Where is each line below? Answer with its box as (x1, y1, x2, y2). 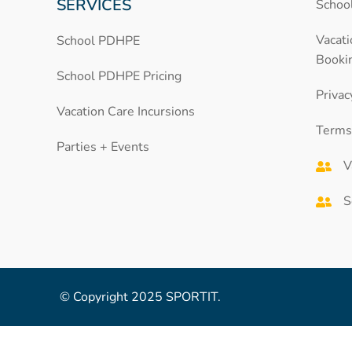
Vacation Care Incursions (57, 103, 195, 121)
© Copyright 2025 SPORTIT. (60, 288, 221, 306)
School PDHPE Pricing (57, 68, 181, 86)
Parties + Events (57, 138, 149, 156)
